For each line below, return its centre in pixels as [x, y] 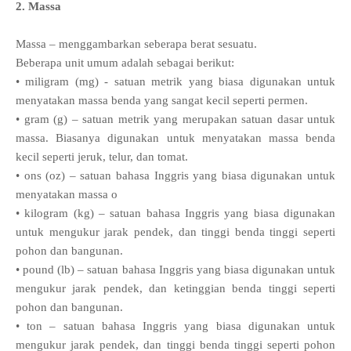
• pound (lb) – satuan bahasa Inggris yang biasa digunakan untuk [175, 270]
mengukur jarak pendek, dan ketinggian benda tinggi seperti [175, 289]
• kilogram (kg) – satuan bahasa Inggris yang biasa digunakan [175, 213]
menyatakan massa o [67, 195]
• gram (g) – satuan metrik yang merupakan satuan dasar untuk [175, 119]
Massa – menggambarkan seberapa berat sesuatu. [136, 44]
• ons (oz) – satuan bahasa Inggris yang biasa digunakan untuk [175, 176]
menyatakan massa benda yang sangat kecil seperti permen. [162, 101]
